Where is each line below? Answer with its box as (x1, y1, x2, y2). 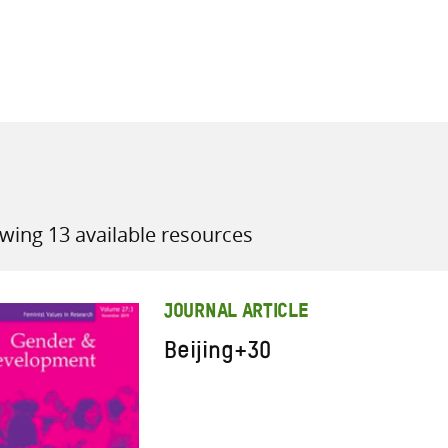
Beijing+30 (164, 349, 271, 362)
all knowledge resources (222, 124, 407, 147)
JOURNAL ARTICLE (164, 308, 309, 319)
